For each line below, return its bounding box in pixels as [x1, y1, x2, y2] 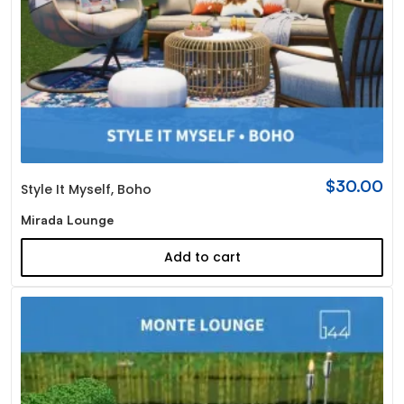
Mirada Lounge [20, 211, 114, 227]
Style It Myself [20, 179, 111, 198]
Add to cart [163, 247, 241, 266]
